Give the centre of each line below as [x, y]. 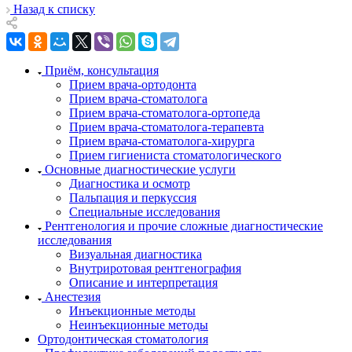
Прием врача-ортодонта [133, 84]
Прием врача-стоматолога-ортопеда [165, 112]
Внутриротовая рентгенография [155, 268]
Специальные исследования [145, 211]
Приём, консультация [102, 70]
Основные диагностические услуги [140, 169]
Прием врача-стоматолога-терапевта [167, 126]
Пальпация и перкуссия [133, 197]
